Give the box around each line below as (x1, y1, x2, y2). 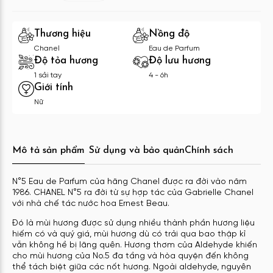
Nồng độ (149, 28, 190, 39)
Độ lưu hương (149, 55, 211, 66)
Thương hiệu (34, 28, 91, 39)
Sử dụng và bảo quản (88, 145, 185, 155)
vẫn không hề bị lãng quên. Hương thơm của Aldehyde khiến (12, 240, 257, 250)
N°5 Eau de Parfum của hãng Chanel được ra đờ (12, 177, 207, 186)
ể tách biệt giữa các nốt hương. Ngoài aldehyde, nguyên (21, 262, 251, 272)
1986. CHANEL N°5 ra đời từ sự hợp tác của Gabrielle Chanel (12, 188, 253, 197)
